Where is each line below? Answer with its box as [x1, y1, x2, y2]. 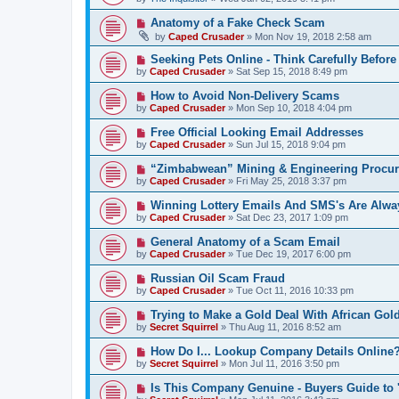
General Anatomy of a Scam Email [150, 235, 340, 248]
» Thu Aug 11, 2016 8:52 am [218, 322, 341, 332]
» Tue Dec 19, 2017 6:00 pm [225, 248, 351, 259]
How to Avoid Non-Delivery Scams [150, 89, 339, 102]
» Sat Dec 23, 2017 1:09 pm [225, 212, 348, 223]
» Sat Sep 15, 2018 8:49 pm [225, 66, 347, 77]
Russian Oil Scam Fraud [150, 272, 285, 285]
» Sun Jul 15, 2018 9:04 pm [225, 139, 346, 150]
